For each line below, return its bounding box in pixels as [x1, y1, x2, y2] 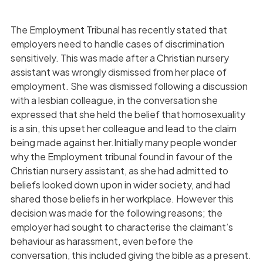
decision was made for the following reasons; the [10, 206, 222, 219]
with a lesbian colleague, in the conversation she [10, 93, 218, 106]
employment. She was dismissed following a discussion [10, 79, 248, 92]
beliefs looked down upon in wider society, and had [10, 178, 230, 191]
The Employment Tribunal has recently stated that [10, 23, 227, 36]
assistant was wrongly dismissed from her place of [10, 65, 227, 78]
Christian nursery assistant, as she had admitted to [10, 164, 228, 177]
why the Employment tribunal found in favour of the [10, 150, 232, 163]
